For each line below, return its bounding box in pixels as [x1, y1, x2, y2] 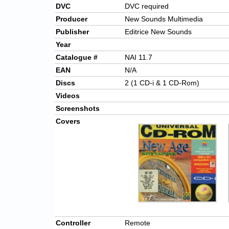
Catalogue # [56, 53, 98, 62]
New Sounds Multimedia [125, 15, 203, 24]
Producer [56, 15, 87, 24]
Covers [56, 117, 80, 126]
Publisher [56, 28, 89, 36]
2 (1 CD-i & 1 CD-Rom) [125, 79, 199, 87]
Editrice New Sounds [125, 28, 192, 36]
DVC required [125, 2, 169, 11]
